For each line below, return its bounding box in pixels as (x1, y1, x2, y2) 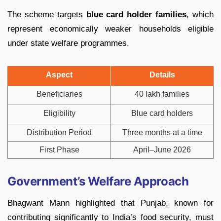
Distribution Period (27, 128, 92, 137)
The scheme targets (7, 10, 86, 20)
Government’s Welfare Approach (7, 174, 189, 189)
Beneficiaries (36, 90, 82, 99)
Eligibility (43, 109, 75, 118)
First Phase (39, 146, 79, 154)
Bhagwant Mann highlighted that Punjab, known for (7, 198, 214, 208)
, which (186, 10, 214, 20)
